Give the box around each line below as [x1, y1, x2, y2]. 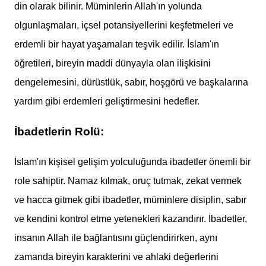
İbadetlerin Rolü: [14, 125, 104, 138]
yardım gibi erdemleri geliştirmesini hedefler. [14, 96, 199, 107]
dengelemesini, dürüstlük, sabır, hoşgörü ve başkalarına [14, 77, 248, 88]
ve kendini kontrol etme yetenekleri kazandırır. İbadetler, [14, 213, 247, 224]
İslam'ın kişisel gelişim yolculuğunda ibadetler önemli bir [14, 156, 251, 167]
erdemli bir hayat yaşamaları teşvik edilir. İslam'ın [14, 39, 219, 50]
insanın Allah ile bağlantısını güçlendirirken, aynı [14, 232, 217, 243]
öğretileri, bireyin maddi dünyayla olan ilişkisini [14, 58, 211, 69]
